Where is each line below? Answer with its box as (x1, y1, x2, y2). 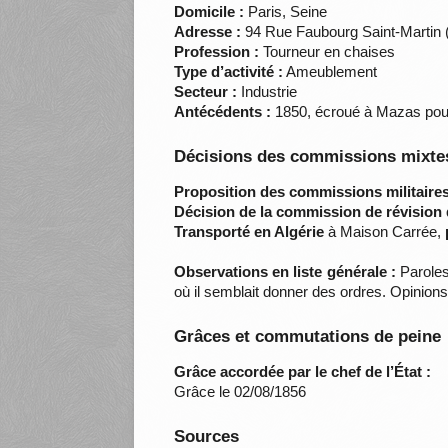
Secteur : (174, 83, 238, 101)
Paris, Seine (244, 3, 328, 21)
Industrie (237, 83, 298, 101)
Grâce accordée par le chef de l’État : (174, 363, 432, 381)
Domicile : (174, 3, 245, 21)
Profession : (174, 43, 260, 61)
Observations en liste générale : (174, 263, 396, 281)
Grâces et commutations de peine (174, 327, 442, 347)
